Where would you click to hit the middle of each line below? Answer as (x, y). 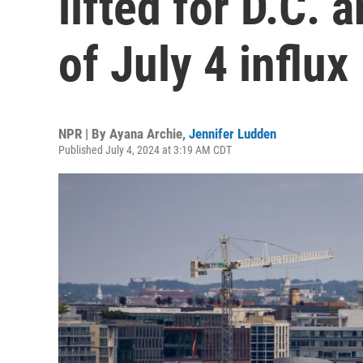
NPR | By (84, 134)
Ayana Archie (146, 134)
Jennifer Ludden (233, 134)
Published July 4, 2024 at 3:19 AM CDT (145, 150)
